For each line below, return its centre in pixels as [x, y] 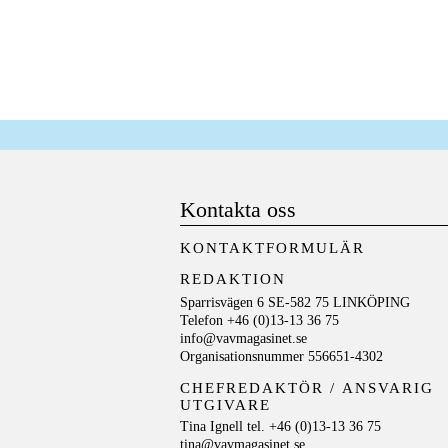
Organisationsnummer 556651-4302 [282, 357]
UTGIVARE [226, 405]
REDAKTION [233, 279]
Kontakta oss [238, 210]
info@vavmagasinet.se [244, 339]
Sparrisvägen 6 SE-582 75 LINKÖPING [295, 303]
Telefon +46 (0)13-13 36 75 [260, 321]
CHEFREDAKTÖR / [261, 388]
